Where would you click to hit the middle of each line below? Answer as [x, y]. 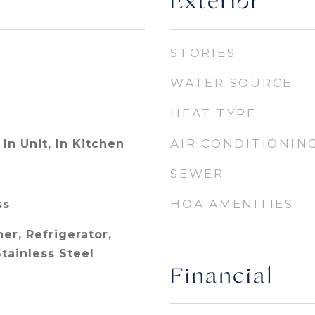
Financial [222, 277]
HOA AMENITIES [232, 204]
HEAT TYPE [213, 113]
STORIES [203, 53]
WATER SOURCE [231, 83]
